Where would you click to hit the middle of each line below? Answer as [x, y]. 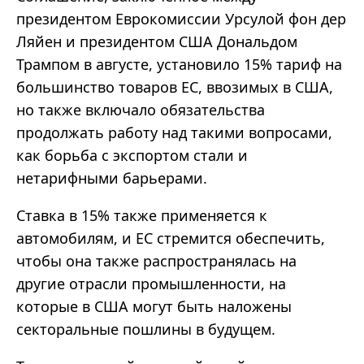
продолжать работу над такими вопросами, [174, 133]
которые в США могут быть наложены [154, 307]
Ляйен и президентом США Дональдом [157, 42]
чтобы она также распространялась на [156, 261]
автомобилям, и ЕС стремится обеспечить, [171, 238]
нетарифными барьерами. [112, 178]
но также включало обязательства [141, 110]
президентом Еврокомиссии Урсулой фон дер [181, 19]
